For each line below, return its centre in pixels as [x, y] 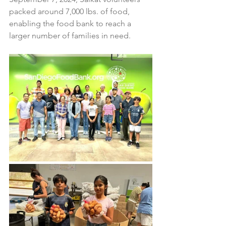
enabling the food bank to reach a [71, 23]
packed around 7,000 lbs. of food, [70, 11]
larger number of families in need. [70, 36]
